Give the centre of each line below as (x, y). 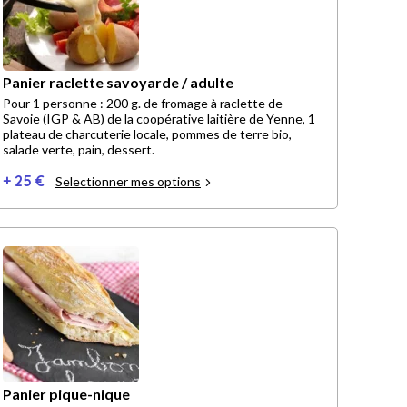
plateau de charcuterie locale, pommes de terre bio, (147, 134)
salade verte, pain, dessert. (79, 150)
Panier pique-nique (66, 394)
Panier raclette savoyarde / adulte (118, 83)
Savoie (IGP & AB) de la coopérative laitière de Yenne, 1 (159, 119)
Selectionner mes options (128, 182)
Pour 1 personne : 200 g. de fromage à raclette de (143, 104)
